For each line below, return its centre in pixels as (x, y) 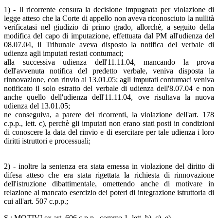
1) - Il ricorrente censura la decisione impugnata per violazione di (109, 9)
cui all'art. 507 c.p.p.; (36, 201)
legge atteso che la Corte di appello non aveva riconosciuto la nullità (109, 18)
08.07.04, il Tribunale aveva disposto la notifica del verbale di (109, 44)
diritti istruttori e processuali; (47, 141)
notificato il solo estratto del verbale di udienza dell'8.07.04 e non (109, 88)
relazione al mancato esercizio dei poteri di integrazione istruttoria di (109, 192)
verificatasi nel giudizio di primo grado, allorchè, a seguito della (109, 27)
